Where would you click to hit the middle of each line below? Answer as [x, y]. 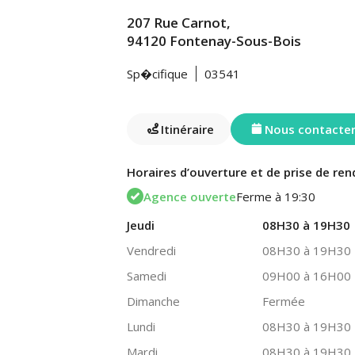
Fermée [283, 301]
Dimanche [153, 301]
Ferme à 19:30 [276, 196]
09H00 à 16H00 [306, 276]
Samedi [147, 276]
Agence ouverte [190, 196]
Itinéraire [187, 129]
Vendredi [151, 250]
